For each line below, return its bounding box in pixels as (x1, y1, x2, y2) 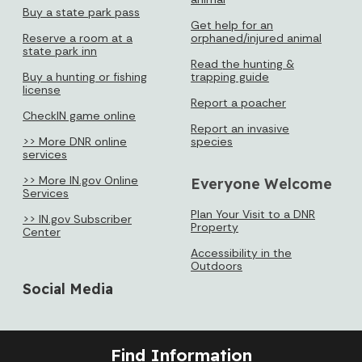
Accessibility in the (191, 245, 292, 260)
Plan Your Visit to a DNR (191, 206, 315, 221)
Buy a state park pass (23, 4, 140, 19)
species (191, 133, 233, 149)
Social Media (23, 279, 113, 297)
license (23, 82, 61, 97)
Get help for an (191, 17, 273, 32)
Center (23, 224, 61, 239)
